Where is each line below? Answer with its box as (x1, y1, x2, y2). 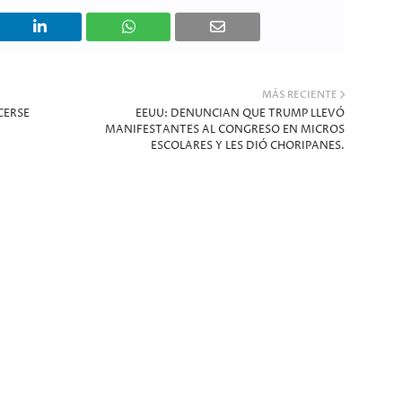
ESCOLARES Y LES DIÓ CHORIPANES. (150, 138, 345, 153)
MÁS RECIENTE (261, 88, 337, 101)
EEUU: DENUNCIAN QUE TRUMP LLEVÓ (135, 106, 345, 121)
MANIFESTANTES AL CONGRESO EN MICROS (104, 122, 345, 137)
